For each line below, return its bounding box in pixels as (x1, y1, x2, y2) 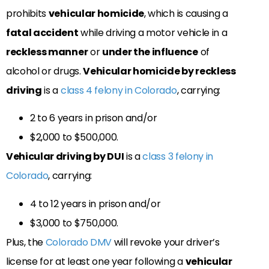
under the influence (101, 44, 198, 59)
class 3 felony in (142, 150, 213, 164)
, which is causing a (144, 6, 228, 20)
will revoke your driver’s (111, 235, 220, 249)
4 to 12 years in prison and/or (30, 196, 161, 211)
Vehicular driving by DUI (6, 150, 124, 164)
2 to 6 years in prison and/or (30, 111, 157, 125)
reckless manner (6, 44, 88, 59)
